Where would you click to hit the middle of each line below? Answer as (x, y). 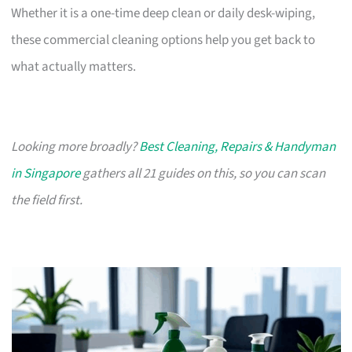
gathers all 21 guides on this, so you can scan (203, 173)
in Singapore (46, 173)
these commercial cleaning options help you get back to (163, 40)
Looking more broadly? (75, 147)
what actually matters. (74, 66)
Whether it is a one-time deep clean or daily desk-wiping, (163, 13)
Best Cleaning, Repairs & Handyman (238, 147)
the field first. (47, 200)
